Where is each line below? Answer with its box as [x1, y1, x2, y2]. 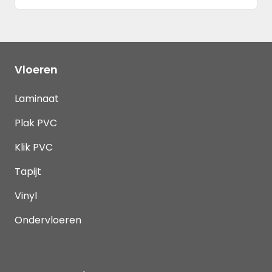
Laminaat [15, 91, 59, 106]
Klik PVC [15, 140, 53, 154]
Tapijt [15, 164, 41, 178]
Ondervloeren [15, 212, 81, 227]
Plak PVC [15, 115, 57, 130]
